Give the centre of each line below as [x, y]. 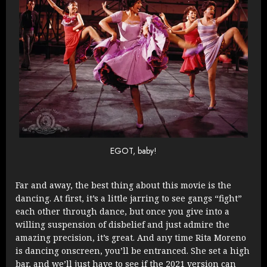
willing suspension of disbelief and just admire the [122, 224]
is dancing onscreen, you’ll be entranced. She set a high [133, 250]
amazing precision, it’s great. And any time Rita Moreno [131, 237]
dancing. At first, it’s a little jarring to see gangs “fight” [129, 198]
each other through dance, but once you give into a [122, 211]
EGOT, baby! [133, 151]
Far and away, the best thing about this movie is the [123, 185]
